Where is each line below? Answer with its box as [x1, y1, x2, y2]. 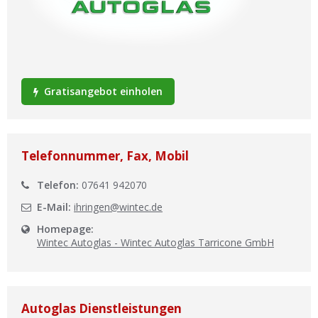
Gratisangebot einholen [41, 84, 163, 98]
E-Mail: [37, 200, 71, 214]
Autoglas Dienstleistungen [21, 300, 182, 317]
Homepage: [37, 222, 94, 236]
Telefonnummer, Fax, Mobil [21, 148, 189, 164]
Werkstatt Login [119, 58, 204, 72]
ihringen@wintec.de [74, 200, 163, 214]
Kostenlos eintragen [106, 27, 212, 40]
